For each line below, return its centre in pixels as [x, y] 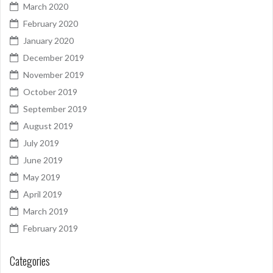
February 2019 [51, 229]
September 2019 [55, 109]
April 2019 [43, 194]
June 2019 [43, 160]
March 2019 [46, 211]
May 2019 [42, 177]
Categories [30, 261]
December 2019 [54, 58]
